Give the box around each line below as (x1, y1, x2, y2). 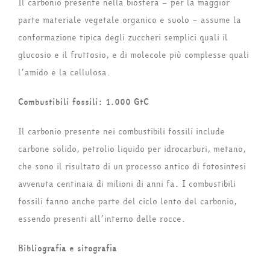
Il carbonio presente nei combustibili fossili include (18, 125, 225, 139)
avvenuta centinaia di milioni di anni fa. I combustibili (18, 178, 236, 191)
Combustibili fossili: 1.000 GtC (18, 96, 149, 109)
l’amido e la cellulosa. (18, 66, 111, 80)
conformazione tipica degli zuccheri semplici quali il (18, 31, 228, 45)
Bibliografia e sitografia (18, 242, 117, 256)
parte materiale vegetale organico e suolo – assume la (18, 14, 241, 27)
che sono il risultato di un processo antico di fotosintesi (18, 160, 246, 174)
